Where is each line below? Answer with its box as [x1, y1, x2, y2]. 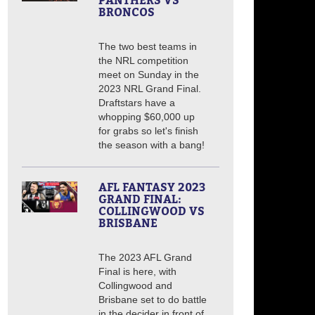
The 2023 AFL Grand [98, 252, 192, 263]
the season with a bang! [98, 139, 205, 150]
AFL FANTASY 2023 [98, 180, 205, 194]
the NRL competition [98, 55, 188, 66]
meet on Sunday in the [98, 69, 199, 80]
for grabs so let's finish [98, 125, 198, 136]
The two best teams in [98, 41, 197, 52]
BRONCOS [98, 5, 155, 19]
